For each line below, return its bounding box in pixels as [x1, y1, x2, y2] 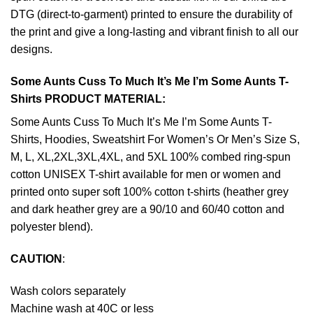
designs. [10, 43, 52, 56]
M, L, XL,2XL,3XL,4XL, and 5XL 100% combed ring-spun [10, 151, 291, 163]
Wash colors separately [10, 284, 126, 297]
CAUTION [10, 253, 62, 265]
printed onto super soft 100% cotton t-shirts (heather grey [10, 186, 289, 198]
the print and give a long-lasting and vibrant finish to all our [10, 26, 298, 38]
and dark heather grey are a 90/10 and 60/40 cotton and [10, 203, 284, 216]
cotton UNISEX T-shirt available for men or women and [10, 168, 281, 181]
